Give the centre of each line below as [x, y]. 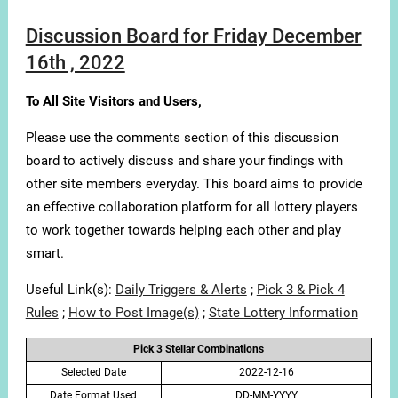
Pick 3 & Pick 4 [300, 290]
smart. [44, 254]
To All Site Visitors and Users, [113, 102]
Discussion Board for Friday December [193, 36]
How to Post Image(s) [133, 313]
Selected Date [93, 373]
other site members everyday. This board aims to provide [194, 184]
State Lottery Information [283, 313]
